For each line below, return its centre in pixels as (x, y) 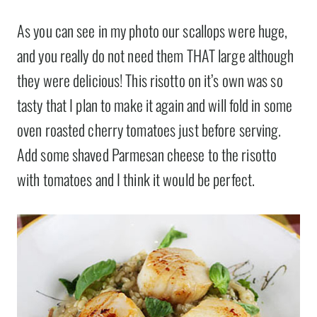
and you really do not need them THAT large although (156, 56)
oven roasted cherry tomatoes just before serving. (149, 130)
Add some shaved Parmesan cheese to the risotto (147, 155)
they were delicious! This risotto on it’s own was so (150, 80)
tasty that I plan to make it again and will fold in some (155, 105)
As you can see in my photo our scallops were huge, (152, 31)
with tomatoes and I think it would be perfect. (136, 179)
